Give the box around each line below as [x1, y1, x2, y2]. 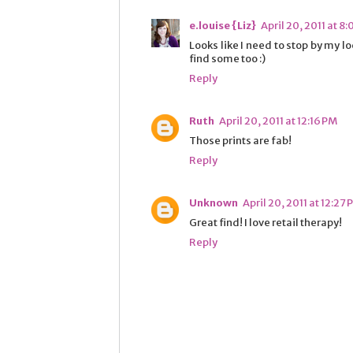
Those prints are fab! [189, 133, 292, 147]
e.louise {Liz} [189, 18, 256, 32]
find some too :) [189, 51, 266, 65]
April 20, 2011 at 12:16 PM [219, 113, 337, 128]
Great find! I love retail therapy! [189, 215, 342, 229]
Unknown [189, 195, 238, 210]
